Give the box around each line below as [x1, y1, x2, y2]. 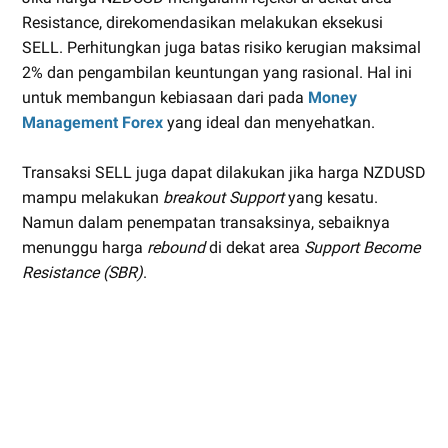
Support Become [304, 237, 420, 257]
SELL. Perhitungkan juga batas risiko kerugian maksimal [22, 37, 421, 57]
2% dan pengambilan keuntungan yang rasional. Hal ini [22, 62, 412, 82]
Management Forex [22, 112, 163, 132]
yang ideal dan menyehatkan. [163, 112, 375, 132]
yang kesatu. [284, 187, 378, 207]
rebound [147, 237, 205, 257]
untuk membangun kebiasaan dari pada [22, 87, 308, 107]
